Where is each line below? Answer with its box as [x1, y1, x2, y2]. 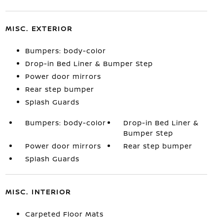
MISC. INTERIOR [5, 187, 71, 196]
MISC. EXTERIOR [5, 24, 73, 33]
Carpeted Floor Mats [25, 209, 104, 219]
